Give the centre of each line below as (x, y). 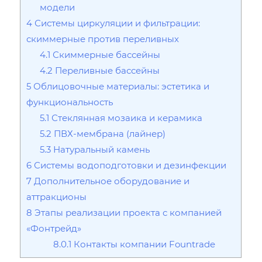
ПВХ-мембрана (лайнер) (109, 133)
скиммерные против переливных (103, 38)
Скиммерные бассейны (106, 54)
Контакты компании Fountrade (143, 244)
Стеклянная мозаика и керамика (126, 117)
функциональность (70, 101)
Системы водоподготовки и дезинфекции (129, 165)
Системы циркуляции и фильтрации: (116, 23)
